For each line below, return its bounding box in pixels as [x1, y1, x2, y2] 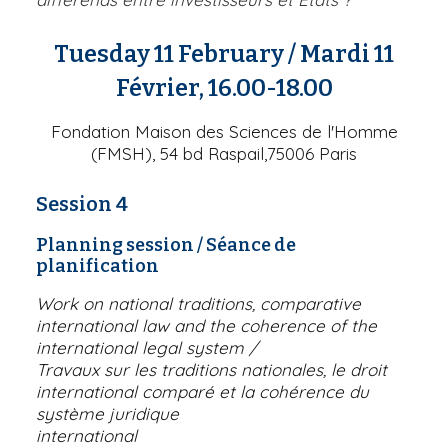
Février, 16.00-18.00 [115, 73, 333, 102]
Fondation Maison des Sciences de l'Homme [50, 120, 398, 142]
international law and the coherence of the [36, 314, 377, 336]
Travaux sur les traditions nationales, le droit [36, 358, 387, 380]
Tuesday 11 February [54, 39, 288, 68]
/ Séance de [194, 233, 296, 256]
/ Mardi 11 [288, 39, 394, 68]
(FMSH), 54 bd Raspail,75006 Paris [91, 142, 357, 164]
